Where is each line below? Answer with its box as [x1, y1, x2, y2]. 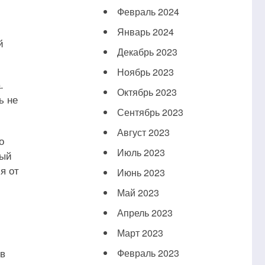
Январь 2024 [117, 25, 174, 39]
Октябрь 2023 [117, 85, 177, 99]
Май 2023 [117, 186, 159, 200]
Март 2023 [117, 226, 163, 240]
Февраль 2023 [117, 246, 179, 260]
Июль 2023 [117, 146, 165, 160]
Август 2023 [117, 125, 170, 140]
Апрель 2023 [117, 206, 173, 220]
